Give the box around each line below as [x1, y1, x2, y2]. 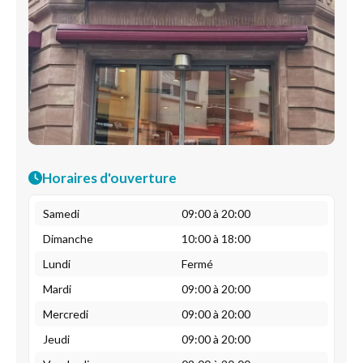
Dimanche [43, 232, 93, 246]
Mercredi [43, 307, 88, 321]
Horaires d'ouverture [42, 169, 177, 186]
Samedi [43, 207, 79, 220]
